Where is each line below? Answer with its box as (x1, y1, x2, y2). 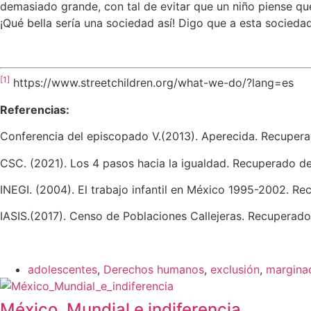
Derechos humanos (103, 262, 204, 277)
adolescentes (28, 262, 97, 277)
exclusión (210, 262, 260, 277)
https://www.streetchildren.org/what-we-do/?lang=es (10, 76, 294, 90)
